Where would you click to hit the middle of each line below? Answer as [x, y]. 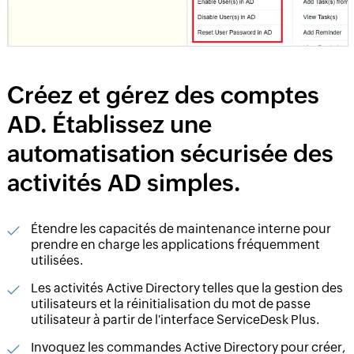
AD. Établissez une [109, 124]
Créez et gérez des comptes [163, 95]
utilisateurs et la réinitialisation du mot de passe [170, 303]
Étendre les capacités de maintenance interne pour [181, 228]
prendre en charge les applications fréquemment [175, 244]
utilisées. [56, 260]
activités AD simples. [123, 183]
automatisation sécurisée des [170, 153]
